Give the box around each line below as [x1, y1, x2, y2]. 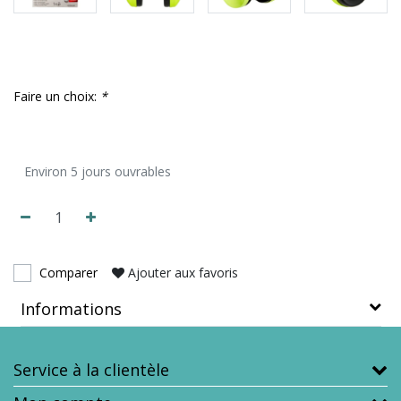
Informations [20, 297, 122, 320]
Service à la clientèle [13, 358, 169, 380]
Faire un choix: [13, 87, 100, 105]
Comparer [39, 263, 98, 281]
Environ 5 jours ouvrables [24, 162, 171, 180]
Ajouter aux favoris [128, 263, 238, 281]
